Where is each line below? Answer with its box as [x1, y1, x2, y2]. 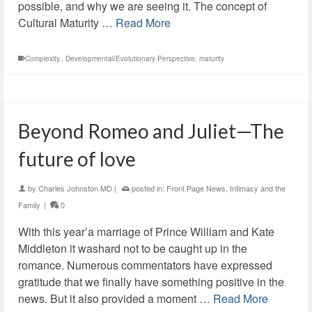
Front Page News [166, 182, 226, 194]
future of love [18, 147, 136, 171]
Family [18, 199, 40, 210]
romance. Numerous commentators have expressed [18, 257, 272, 273]
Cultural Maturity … [18, 15, 116, 31]
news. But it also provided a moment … [18, 290, 213, 306]
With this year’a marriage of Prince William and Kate [18, 224, 274, 240]
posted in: [130, 182, 166, 194]
